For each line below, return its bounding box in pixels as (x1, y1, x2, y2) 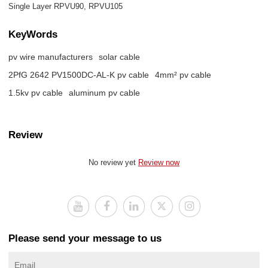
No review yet (89, 157, 138, 167)
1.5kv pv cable (8, 87, 63, 98)
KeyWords (8, 28, 58, 40)
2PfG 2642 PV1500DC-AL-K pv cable (8, 69, 150, 80)
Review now (138, 157, 179, 167)
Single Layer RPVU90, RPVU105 (8, 2, 123, 11)
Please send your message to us (8, 232, 162, 244)
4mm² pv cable (155, 69, 212, 80)
